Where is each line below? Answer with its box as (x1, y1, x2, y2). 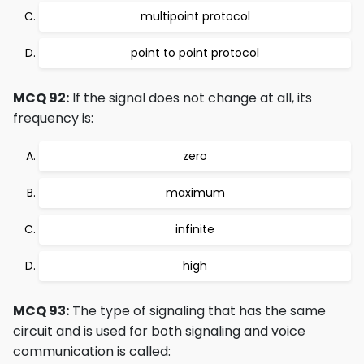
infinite (175, 221, 214, 237)
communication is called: (13, 342, 171, 361)
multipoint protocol (140, 8, 250, 24)
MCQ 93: (13, 301, 69, 320)
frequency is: (13, 109, 93, 128)
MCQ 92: (13, 89, 69, 107)
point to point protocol (131, 45, 259, 61)
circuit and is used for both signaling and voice (13, 322, 305, 340)
